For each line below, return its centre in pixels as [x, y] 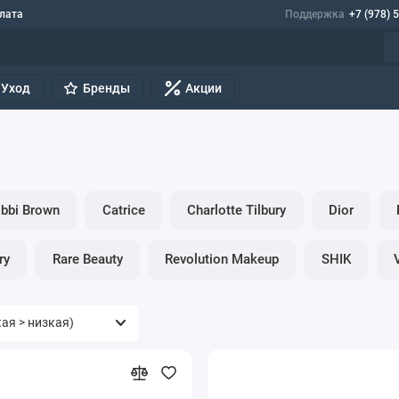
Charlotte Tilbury [237, 211]
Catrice [123, 211]
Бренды [106, 89]
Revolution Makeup [222, 259]
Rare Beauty [87, 259]
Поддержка [314, 14]
